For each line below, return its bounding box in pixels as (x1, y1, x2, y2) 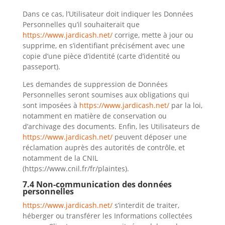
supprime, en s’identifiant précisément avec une (22, 41, 185, 50)
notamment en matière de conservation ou (22, 111, 167, 121)
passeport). (22, 62, 60, 71)
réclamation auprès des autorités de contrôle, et (22, 143, 185, 152)
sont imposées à (22, 100, 77, 110)
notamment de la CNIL (22, 153, 98, 163)
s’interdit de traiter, (112, 200, 179, 210)
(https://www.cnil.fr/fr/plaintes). (22, 164, 129, 173)
